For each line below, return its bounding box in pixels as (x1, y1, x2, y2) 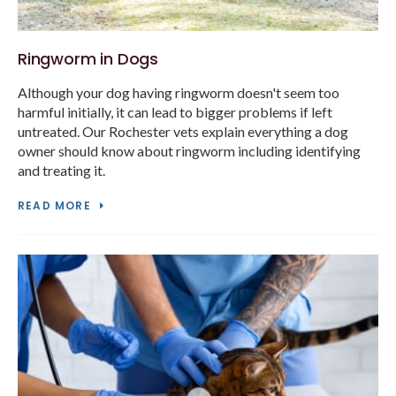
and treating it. (18, 162, 105, 179)
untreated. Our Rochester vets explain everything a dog (18, 123, 348, 141)
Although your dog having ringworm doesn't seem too (18, 84, 339, 102)
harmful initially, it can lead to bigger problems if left (18, 103, 332, 121)
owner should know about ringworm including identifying (18, 142, 361, 160)
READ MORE (18, 198, 91, 214)
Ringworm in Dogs (18, 48, 159, 71)
